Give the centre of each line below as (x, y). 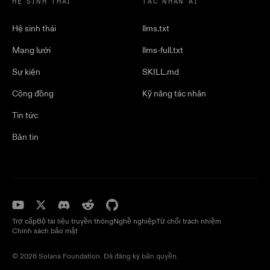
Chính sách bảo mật (45, 231)
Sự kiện (26, 72)
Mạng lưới (31, 51)
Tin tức (25, 116)
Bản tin (25, 137)
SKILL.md (161, 72)
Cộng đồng (33, 94)
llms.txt (156, 29)
